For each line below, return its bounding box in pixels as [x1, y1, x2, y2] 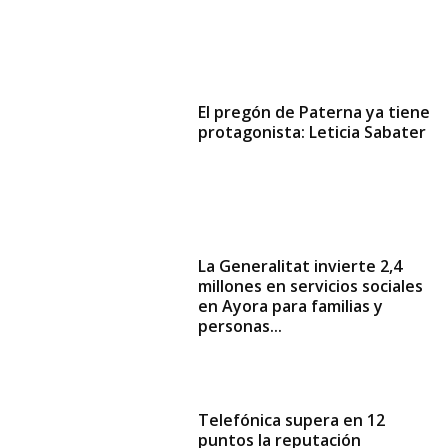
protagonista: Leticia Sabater [198, 121, 427, 144]
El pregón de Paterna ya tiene [198, 101, 431, 124]
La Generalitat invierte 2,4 [198, 255, 403, 278]
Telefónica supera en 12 [198, 409, 386, 432]
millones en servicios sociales [198, 275, 424, 298]
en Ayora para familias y [198, 295, 384, 318]
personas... [198, 315, 283, 338]
